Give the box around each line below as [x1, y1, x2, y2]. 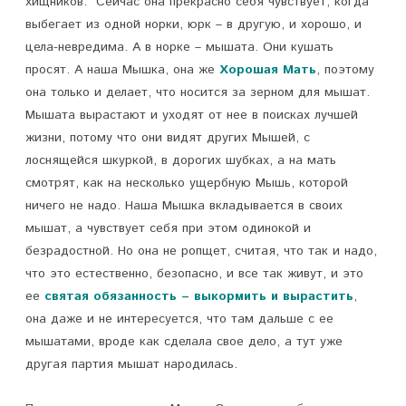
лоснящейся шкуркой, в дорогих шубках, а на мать [25, 151, 336, 169]
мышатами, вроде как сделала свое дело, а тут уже [25, 333, 343, 351]
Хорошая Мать [219, 61, 316, 79]
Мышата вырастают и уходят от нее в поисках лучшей [25, 106, 358, 124]
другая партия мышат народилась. [25, 355, 237, 373]
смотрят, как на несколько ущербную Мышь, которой [25, 174, 348, 192]
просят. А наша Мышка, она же [25, 61, 219, 79]
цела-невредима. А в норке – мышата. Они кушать [25, 38, 333, 56]
